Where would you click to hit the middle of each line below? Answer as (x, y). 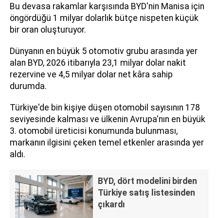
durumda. (28, 86)
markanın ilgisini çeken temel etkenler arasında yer (107, 143)
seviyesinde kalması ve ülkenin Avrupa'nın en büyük (108, 119)
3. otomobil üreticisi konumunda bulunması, (94, 131)
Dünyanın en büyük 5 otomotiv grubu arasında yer (104, 51)
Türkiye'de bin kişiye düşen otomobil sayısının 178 (105, 108)
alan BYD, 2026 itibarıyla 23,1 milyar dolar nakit (98, 63)
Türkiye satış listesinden (146, 193)
